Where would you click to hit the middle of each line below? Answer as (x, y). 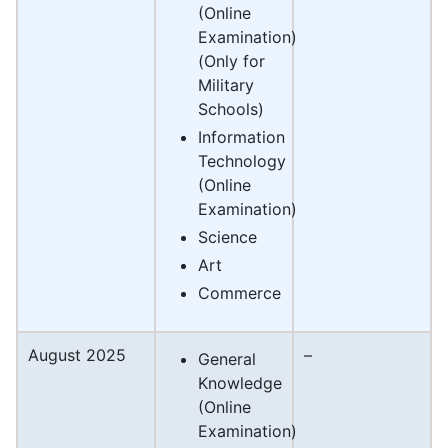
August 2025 (77, 355)
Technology (242, 161)
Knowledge (240, 383)
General (227, 359)
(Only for (231, 61)
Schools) (231, 109)
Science (227, 237)
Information (241, 137)
